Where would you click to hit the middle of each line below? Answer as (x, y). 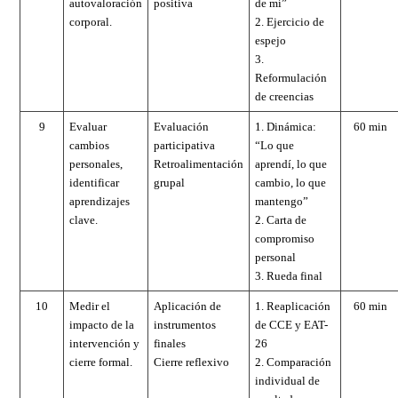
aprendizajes (99, 201)
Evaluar (88, 126)
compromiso (285, 238)
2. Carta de (281, 219)
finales (170, 343)
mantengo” (282, 201)
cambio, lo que (291, 182)
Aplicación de (187, 306)
